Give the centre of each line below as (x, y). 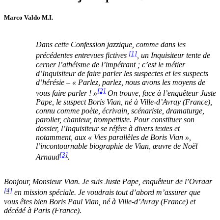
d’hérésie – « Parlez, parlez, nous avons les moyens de (120, 82)
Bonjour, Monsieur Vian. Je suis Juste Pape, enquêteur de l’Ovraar (108, 182)
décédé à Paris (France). (43, 210)
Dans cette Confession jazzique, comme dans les (110, 45)
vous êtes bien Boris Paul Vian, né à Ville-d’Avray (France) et (100, 201)
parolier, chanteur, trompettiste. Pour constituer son (115, 119)
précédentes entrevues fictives (82, 55)
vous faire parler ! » (66, 93)
